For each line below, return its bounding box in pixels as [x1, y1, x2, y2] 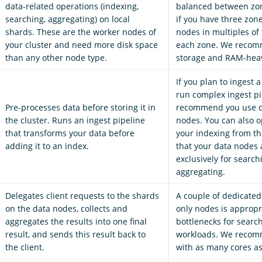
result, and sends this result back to [5, 228, 146, 240]
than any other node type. [5, 51, 107, 63]
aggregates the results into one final [5, 215, 147, 227]
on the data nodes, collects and [5, 202, 127, 214]
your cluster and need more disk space [5, 39, 158, 50]
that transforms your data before [5, 127, 135, 139]
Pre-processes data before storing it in [5, 101, 156, 113]
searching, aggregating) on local [5, 13, 130, 25]
